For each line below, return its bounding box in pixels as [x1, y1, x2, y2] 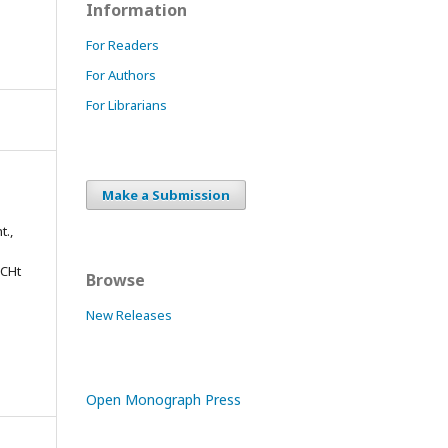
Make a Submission [102, 185, 230, 204]
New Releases [86, 305, 172, 324]
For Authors [86, 65, 156, 84]
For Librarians [86, 95, 167, 114]
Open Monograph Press [86, 389, 241, 409]
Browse [86, 268, 145, 291]
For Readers [86, 35, 159, 54]
